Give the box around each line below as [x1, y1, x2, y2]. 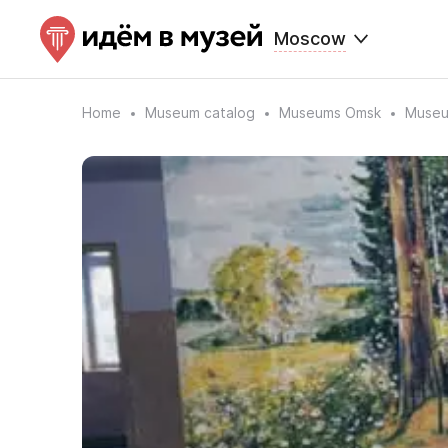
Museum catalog [145, 104, 255, 121]
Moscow [274, 28, 346, 49]
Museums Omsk [279, 104, 381, 121]
